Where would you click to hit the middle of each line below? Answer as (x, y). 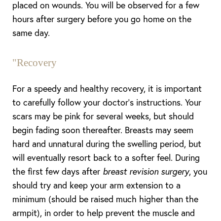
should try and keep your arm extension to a (96, 185)
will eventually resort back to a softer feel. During (106, 157)
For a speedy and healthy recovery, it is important (107, 88)
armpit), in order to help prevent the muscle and (104, 213)
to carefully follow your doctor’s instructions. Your (107, 102)
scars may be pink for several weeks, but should (103, 116)
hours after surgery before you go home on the (102, 19)
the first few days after (57, 171)
